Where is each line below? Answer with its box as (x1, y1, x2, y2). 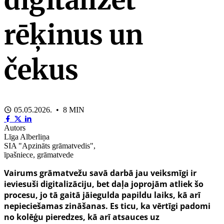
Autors (4, 123, 25, 132)
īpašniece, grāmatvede (4, 150, 73, 159)
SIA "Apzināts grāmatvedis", (4, 141, 95, 150)
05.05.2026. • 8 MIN (12, 105, 84, 114)
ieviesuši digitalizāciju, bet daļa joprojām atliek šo (4, 178, 203, 190)
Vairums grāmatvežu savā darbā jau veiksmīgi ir (4, 167, 196, 179)
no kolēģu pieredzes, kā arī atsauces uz (4, 211, 159, 223)
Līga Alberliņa (4, 132, 49, 141)
